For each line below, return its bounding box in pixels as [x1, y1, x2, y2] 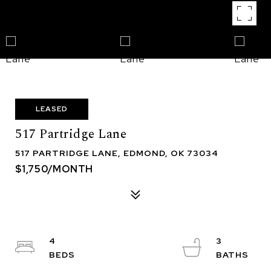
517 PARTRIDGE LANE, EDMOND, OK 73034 [15, 148, 218, 158]
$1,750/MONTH [15, 163, 93, 175]
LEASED [36, 104, 68, 114]
